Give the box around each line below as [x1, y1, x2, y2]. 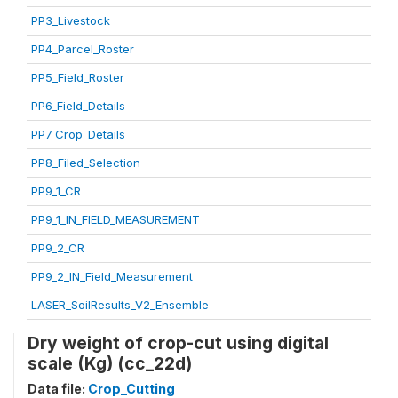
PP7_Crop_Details [31, 126, 125, 141]
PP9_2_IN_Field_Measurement [31, 268, 193, 283]
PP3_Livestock [31, 12, 110, 28]
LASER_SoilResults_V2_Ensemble [31, 297, 209, 312]
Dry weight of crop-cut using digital [28, 331, 329, 354]
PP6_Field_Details [31, 98, 125, 113]
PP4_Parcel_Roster [31, 41, 134, 56]
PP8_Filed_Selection [31, 155, 140, 170]
